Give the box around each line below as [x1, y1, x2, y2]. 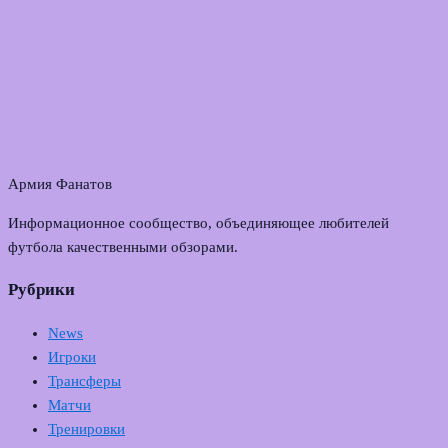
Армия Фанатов [8, 176, 112, 193]
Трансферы [48, 373, 121, 390]
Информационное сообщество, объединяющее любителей [8, 215, 389, 232]
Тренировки [48, 421, 125, 438]
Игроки [48, 349, 96, 366]
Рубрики [8, 280, 75, 300]
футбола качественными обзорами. [8, 239, 238, 256]
